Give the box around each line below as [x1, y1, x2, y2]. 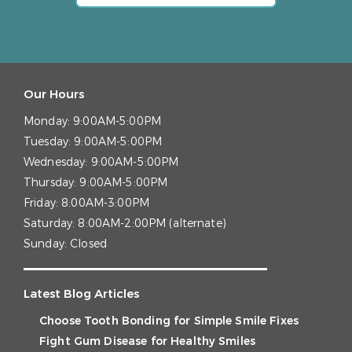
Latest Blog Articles [24, 285, 139, 302]
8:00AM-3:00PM [61, 195, 149, 211]
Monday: [24, 113, 74, 129]
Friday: [24, 195, 62, 211]
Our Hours [24, 86, 84, 102]
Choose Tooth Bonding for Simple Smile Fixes [39, 313, 299, 328]
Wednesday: [24, 154, 91, 170]
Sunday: [24, 236, 71, 251]
